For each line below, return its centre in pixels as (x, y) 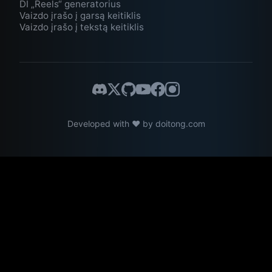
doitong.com (180, 124)
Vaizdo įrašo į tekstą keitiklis (82, 27)
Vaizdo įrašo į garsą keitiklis (80, 16)
